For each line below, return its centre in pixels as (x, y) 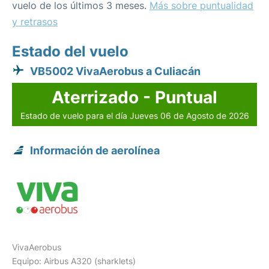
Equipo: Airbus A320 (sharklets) (74, 261)
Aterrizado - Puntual (134, 98)
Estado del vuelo (70, 52)
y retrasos (35, 22)
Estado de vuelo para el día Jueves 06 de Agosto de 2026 (134, 116)
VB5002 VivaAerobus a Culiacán (115, 71)
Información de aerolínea (95, 151)
